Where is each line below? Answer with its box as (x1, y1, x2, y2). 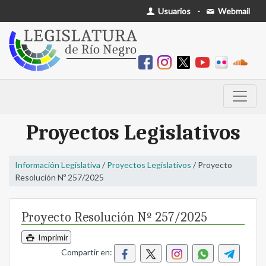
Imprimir (36, 232, 68, 243)
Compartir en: (61, 247, 114, 258)
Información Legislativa (15, 160, 100, 170)
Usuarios (156, 6, 191, 16)
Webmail (216, 6, 250, 16)
